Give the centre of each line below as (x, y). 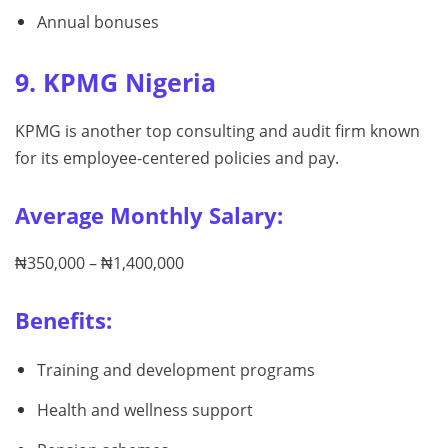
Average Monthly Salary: (149, 216)
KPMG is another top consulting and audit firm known (217, 131)
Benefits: (63, 321)
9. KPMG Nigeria (115, 82)
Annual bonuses (97, 22)
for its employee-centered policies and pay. (177, 158)
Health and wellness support (144, 409)
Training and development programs (175, 370)
